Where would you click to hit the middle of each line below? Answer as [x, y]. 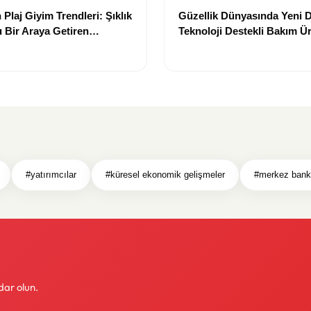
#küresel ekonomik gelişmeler [165, 175]
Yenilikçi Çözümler [224, 47]
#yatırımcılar [51, 175]
